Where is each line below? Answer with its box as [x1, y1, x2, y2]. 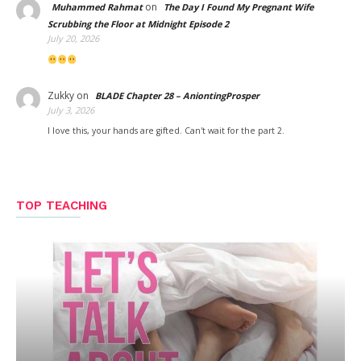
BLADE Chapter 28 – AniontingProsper [95, 89, 259, 102]
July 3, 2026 [48, 104, 94, 117]
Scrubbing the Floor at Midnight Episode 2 [48, 18, 229, 31]
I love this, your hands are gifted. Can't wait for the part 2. [48, 125, 284, 137]
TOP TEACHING [16, 198, 107, 214]
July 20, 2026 [48, 32, 99, 45]
